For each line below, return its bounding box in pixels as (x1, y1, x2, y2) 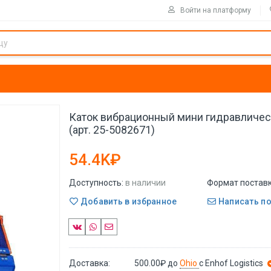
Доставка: (69, 258, 110, 268)
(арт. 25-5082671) (69, 123, 155, 136)
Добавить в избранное (78, 196, 177, 206)
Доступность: (69, 178, 123, 188)
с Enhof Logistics (199, 258, 264, 268)
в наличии (125, 178, 166, 188)
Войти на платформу (180, 5, 251, 15)
